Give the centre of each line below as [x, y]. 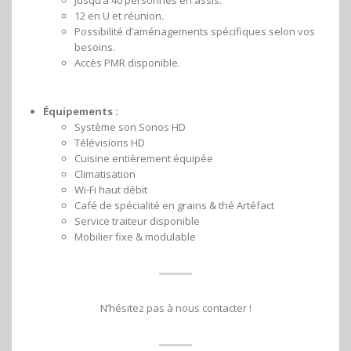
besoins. [95, 47]
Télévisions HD [110, 142]
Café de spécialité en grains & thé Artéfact [174, 205]
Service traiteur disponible [137, 221]
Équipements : [81, 111]
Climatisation [105, 174]
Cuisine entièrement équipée [144, 158]
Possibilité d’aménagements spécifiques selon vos [195, 31]
